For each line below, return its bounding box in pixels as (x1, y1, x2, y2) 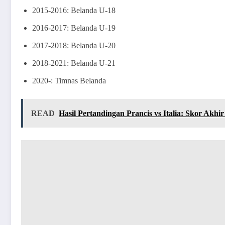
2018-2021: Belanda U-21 (32, 58, 116, 67)
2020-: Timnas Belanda (32, 76, 106, 85)
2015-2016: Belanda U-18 (32, 6, 116, 15)
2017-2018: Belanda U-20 (32, 41, 116, 50)
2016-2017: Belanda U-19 (32, 23, 116, 32)
